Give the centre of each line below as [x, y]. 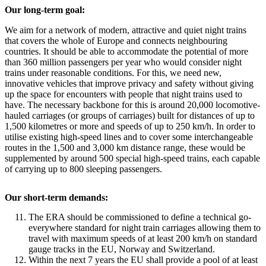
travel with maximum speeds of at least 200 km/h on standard [143, 238]
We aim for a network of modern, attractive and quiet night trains [126, 30]
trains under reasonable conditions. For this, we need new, [113, 73]
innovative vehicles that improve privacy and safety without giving [129, 83]
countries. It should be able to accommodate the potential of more [126, 51]
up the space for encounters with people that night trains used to [123, 94]
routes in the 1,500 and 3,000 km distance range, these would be [125, 148]
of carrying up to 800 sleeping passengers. [83, 169]
